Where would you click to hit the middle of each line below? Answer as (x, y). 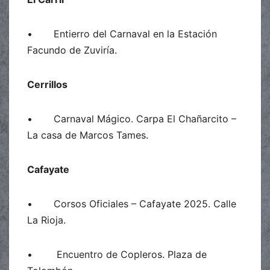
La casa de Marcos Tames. (88, 135)
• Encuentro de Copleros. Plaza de (117, 254)
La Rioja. (46, 220)
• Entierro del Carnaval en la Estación (122, 33)
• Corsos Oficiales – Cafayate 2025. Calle (132, 203)
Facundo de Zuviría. (72, 50)
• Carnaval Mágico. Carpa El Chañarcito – (132, 118)
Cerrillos (47, 84)
